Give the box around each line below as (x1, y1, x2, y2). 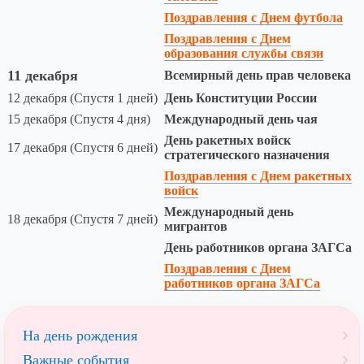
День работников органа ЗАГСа (164, 240, 352, 255)
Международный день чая (164, 112, 318, 127)
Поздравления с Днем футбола (164, 11, 343, 25)
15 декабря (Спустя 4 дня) (7, 112, 150, 127)
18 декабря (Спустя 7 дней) (7, 212, 158, 227)
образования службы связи (164, 46, 323, 61)
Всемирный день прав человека (164, 68, 351, 83)
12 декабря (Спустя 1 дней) (7, 91, 158, 106)
